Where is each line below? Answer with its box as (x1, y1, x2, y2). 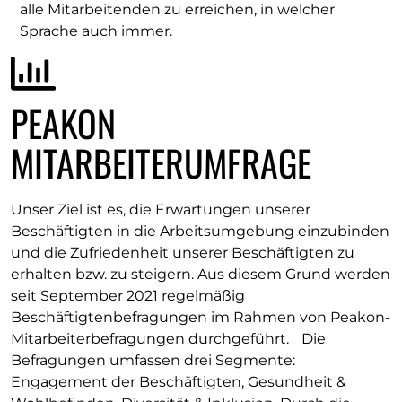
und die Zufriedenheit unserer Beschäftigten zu (11, 244, 354, 262)
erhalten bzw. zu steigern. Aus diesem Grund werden (11, 266, 390, 284)
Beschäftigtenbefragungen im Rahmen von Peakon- (11, 309, 390, 327)
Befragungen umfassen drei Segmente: (11, 352, 295, 370)
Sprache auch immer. (20, 22, 172, 40)
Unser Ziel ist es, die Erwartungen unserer (11, 201, 310, 219)
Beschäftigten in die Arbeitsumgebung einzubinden (11, 223, 389, 240)
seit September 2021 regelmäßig (11, 287, 245, 305)
